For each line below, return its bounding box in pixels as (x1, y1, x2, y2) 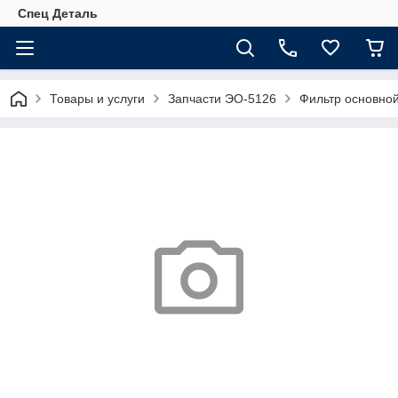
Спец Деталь (18, 6, 98, 20)
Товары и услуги (50, 92, 145, 106)
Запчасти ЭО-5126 (168, 92, 276, 106)
